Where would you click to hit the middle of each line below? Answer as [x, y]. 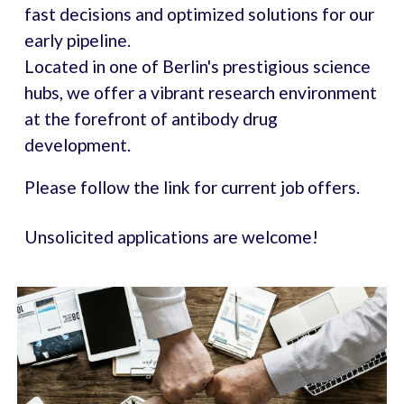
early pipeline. [78, 40]
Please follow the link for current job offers [191, 187]
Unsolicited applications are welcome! [172, 237]
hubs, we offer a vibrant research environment [201, 92]
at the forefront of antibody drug [151, 119]
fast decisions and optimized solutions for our [200, 14]
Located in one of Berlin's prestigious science [198, 66]
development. [78, 145]
